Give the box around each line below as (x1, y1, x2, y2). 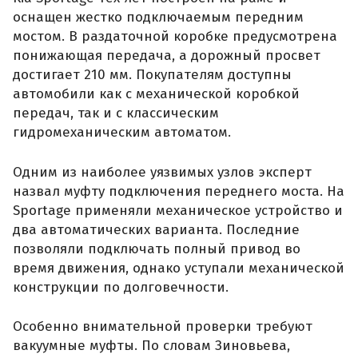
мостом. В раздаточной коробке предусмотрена (13, 28, 337, 46)
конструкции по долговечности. (13, 278, 229, 296)
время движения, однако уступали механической (13, 259, 344, 276)
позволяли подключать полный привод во (13, 240, 300, 257)
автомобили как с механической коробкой (13, 86, 300, 103)
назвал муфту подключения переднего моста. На (13, 182, 344, 200)
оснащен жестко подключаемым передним (13, 9, 304, 26)
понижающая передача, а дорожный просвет (13, 47, 320, 65)
